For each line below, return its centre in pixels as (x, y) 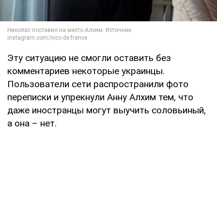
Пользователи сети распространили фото (98, 84)
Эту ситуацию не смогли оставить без (89, 58)
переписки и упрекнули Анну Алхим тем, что (100, 97)
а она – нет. (32, 123)
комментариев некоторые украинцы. (86, 71)
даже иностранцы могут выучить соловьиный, (107, 110)
